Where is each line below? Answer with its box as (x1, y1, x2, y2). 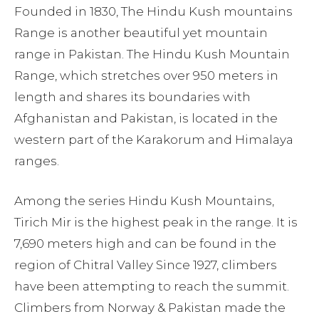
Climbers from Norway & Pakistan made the (14, 300, 286, 315)
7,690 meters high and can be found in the (14, 236, 276, 251)
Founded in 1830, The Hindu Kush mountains (14, 4, 293, 19)
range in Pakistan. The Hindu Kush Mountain (14, 46, 290, 61)
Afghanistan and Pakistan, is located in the (14, 110, 278, 125)
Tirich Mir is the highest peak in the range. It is (14, 214, 298, 229)
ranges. (14, 153, 59, 168)
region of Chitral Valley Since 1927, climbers (14, 257, 277, 272)
